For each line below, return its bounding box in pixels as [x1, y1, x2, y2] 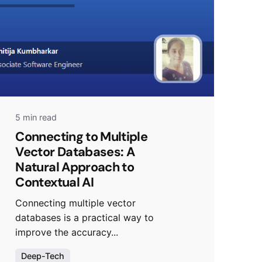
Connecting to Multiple [15, 128, 148, 146]
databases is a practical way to [15, 211, 154, 223]
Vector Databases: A [15, 143, 135, 161]
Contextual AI [15, 174, 96, 191]
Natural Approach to [15, 158, 135, 176]
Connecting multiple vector [15, 196, 136, 209]
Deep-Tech [21, 250, 65, 261]
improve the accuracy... [15, 226, 119, 238]
